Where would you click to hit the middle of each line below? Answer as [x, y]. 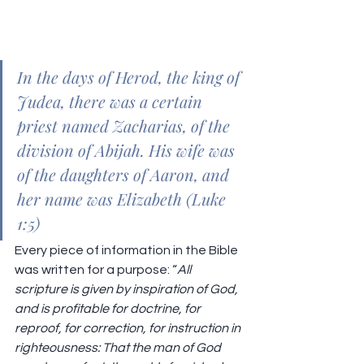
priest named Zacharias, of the [126, 126]
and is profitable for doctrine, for [109, 309]
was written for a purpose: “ [96, 270]
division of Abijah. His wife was [128, 150]
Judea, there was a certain [112, 102]
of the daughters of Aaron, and [125, 175]
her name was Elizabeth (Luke [123, 199]
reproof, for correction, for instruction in [129, 329]
